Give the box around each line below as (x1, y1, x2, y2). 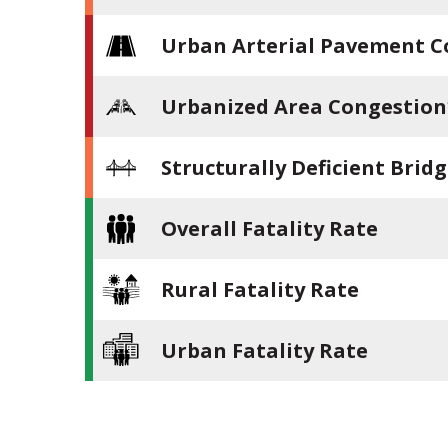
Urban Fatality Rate (161, 337, 369, 365)
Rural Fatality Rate (161, 276, 360, 304)
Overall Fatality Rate (161, 215, 379, 243)
